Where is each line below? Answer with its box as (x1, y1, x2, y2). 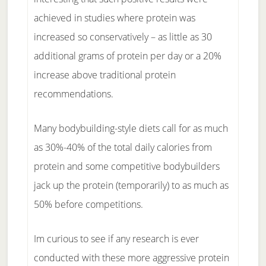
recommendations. (33, 87, 113, 100)
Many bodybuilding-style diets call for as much (33, 122, 228, 135)
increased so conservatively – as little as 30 (33, 30, 212, 43)
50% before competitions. (33, 198, 143, 211)
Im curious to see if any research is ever (33, 232, 199, 245)
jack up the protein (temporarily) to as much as (33, 179, 229, 192)
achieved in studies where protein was (33, 11, 195, 24)
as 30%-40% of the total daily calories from (33, 141, 212, 154)
